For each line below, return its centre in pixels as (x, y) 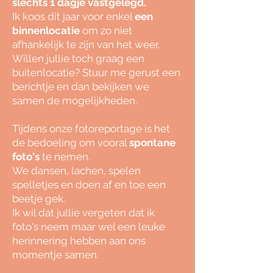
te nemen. (65, 157)
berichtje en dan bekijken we (81, 87)
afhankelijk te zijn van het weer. (86, 44)
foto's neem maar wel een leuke (89, 227)
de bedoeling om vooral (71, 143)
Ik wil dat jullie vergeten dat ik (83, 213)
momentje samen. (55, 255)
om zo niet (106, 30)
